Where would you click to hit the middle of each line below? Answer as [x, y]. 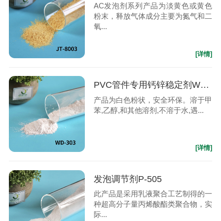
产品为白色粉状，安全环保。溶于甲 [153, 100]
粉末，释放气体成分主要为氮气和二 [153, 16]
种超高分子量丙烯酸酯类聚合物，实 [153, 204]
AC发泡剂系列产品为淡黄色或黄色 [153, 6]
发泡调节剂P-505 [128, 179]
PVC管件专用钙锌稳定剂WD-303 [204, 85]
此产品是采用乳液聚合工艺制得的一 [153, 194]
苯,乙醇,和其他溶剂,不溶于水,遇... [148, 110]
